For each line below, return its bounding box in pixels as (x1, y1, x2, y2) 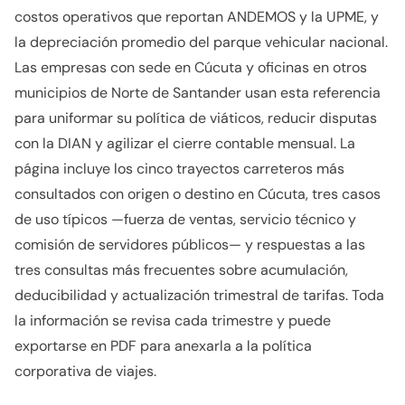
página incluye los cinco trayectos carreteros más (14, 159, 344, 178)
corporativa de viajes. (14, 362, 156, 381)
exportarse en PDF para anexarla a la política (14, 336, 312, 355)
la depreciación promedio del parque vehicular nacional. (14, 33, 388, 52)
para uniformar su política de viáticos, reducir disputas (14, 108, 377, 127)
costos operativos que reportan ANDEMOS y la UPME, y (14, 7, 379, 26)
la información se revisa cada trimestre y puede (14, 311, 331, 330)
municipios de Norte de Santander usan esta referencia (14, 83, 381, 102)
